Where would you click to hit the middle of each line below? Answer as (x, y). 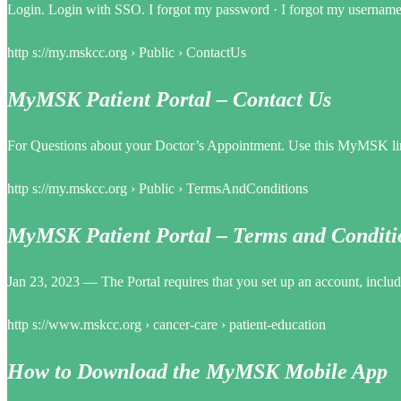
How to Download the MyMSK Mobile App (197, 371)
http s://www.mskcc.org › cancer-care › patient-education (166, 324)
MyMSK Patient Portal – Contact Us (169, 100)
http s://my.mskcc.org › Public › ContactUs (127, 53)
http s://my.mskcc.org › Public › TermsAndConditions (158, 188)
